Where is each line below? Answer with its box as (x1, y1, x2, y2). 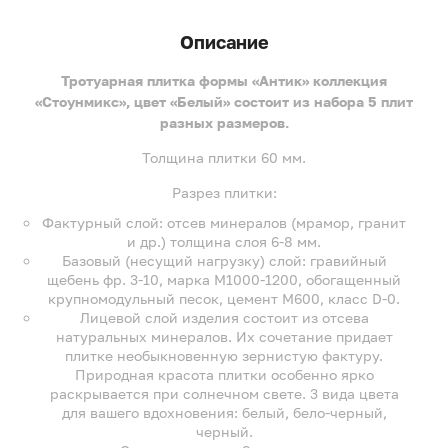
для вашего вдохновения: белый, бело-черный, (61, 403, 387, 421)
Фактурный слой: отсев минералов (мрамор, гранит (42, 213, 406, 231)
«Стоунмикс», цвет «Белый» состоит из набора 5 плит (35, 92, 413, 110)
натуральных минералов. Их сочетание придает (55, 327, 393, 345)
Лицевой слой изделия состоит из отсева (79, 308, 369, 326)
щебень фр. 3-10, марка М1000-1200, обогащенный (47, 270, 401, 288)
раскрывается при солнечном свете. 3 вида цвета (49, 384, 399, 402)
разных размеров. (159, 113, 289, 131)
